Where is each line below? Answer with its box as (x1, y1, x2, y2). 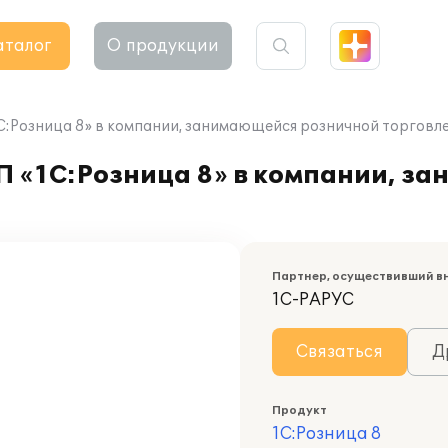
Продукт (272, 404, 327, 417)
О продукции (107, 36, 219, 56)
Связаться (296, 342, 383, 362)
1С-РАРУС (272, 290, 354, 310)
